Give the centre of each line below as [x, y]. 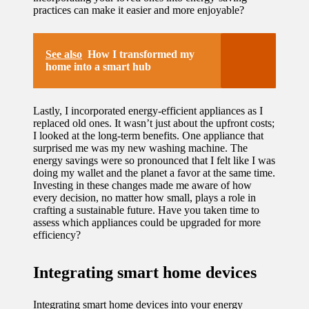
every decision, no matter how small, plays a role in [144, 197]
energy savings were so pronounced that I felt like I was [154, 160]
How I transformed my [141, 54]
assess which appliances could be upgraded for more [147, 222]
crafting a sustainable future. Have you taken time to [146, 210]
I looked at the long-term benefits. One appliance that [148, 135]
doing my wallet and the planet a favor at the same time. [154, 172]
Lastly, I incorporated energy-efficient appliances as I [148, 110]
